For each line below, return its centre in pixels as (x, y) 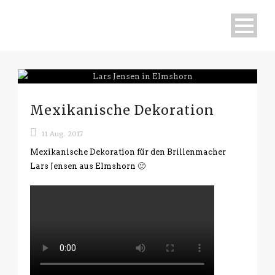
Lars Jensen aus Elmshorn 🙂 (88, 166)
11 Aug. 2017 (62, 134)
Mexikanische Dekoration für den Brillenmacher (128, 152)
